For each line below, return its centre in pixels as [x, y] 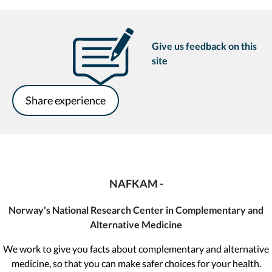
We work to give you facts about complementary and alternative [136, 248]
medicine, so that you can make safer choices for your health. [136, 263]
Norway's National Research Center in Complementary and [136, 209]
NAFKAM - [136, 183]
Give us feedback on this [204, 46]
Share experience [66, 100]
